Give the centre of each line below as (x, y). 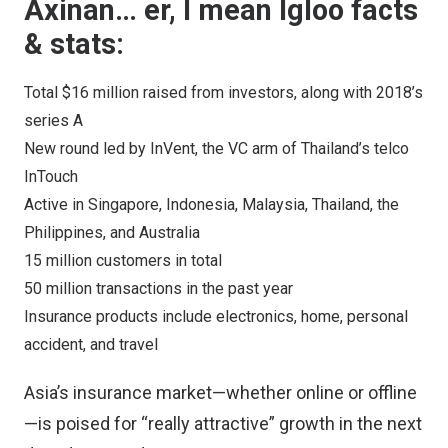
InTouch (51, 176)
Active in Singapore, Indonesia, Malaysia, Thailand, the (211, 204)
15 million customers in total (123, 260)
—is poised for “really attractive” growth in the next (223, 423)
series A (53, 120)
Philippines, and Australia (112, 232)
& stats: (74, 44)
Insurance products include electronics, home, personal (216, 316)
